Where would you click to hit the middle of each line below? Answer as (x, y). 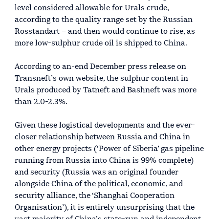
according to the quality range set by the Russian (104, 20)
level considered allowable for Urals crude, (92, 8)
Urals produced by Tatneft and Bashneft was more (106, 90)
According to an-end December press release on (100, 67)
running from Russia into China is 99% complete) (104, 161)
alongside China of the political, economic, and (99, 184)
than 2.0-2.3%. (41, 102)
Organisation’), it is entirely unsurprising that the (105, 208)
